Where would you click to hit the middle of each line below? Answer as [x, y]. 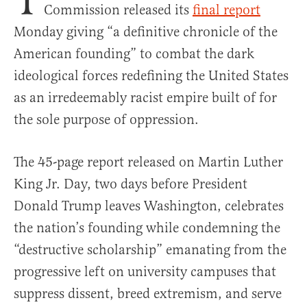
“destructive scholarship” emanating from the [150, 250]
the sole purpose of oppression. [106, 120]
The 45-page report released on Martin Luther [148, 162]
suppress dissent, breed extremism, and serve [148, 294]
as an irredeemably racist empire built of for [145, 98]
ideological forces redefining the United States [151, 76]
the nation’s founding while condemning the [147, 228]
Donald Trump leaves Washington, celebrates [149, 206]
